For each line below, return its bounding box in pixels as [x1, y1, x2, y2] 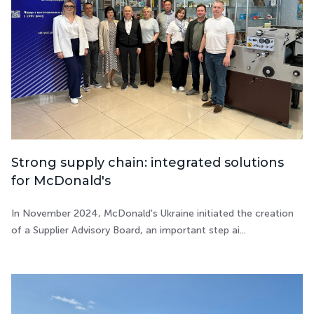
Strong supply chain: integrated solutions [11, 155, 284, 171]
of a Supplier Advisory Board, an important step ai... [11, 224, 246, 237]
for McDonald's [11, 173, 111, 189]
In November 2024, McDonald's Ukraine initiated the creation [11, 207, 294, 220]
